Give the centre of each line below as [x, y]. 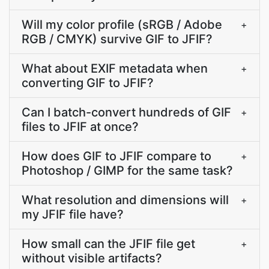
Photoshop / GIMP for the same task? [127, 171]
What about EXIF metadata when [115, 68]
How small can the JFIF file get [108, 244]
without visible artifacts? [92, 258]
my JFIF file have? [73, 214]
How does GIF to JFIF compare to [116, 156]
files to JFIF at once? [80, 127]
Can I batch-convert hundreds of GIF [126, 112]
